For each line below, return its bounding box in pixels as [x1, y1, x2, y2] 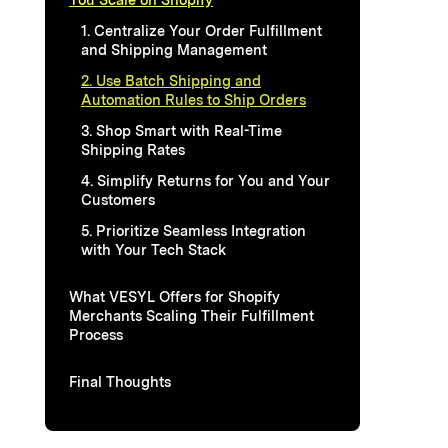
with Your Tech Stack [81, 240, 226, 258]
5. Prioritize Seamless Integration [81, 221, 306, 239]
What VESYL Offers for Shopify [69, 287, 280, 305]
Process [69, 325, 123, 343]
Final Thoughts [69, 372, 171, 390]
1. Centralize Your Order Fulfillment [81, 21, 322, 39]
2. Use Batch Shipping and [81, 71, 261, 89]
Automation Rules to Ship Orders [81, 90, 306, 108]
